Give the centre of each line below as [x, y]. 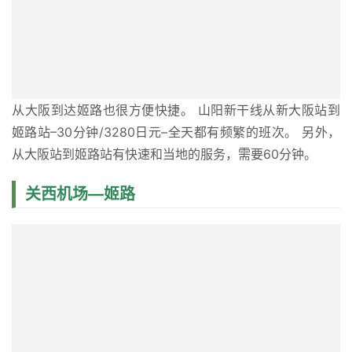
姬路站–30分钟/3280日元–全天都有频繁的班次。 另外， [176, 132]
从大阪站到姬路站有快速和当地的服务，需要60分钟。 [164, 154]
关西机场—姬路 [80, 194]
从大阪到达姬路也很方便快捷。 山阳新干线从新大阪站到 [176, 110]
